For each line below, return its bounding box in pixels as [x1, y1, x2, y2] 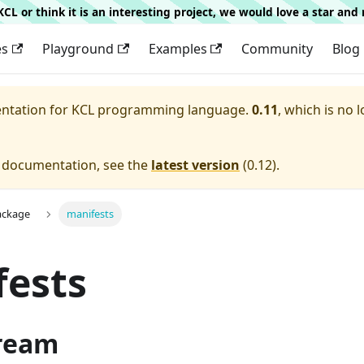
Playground [42, 40, 115, 58]
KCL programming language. [71, 101, 249, 119]
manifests [66, 206, 114, 222]
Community [240, 40, 313, 58]
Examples [148, 40, 207, 58]
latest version [151, 156, 240, 174]
